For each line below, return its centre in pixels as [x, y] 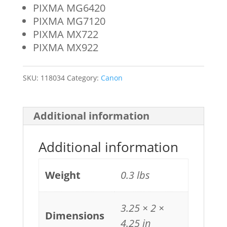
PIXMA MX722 [65, 34]
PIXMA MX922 [65, 47]
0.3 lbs [135, 175]
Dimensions [74, 216]
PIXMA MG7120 [69, 21]
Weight [63, 175]
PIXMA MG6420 [69, 8]
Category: [84, 78]
